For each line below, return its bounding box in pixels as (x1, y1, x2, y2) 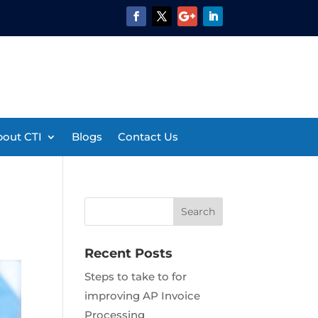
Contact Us (117, 129, 178, 143)
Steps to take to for (84, 269, 187, 283)
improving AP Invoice (84, 288, 201, 302)
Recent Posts (84, 245, 173, 261)
